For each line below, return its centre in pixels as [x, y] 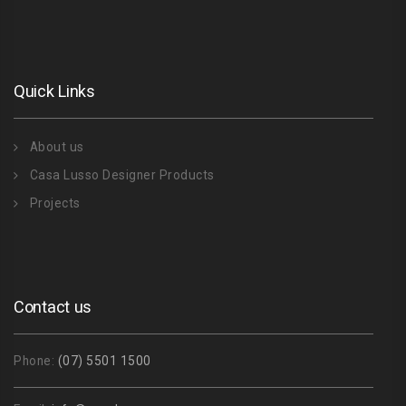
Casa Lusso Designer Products [122, 174]
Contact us [53, 306]
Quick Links [54, 91]
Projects [55, 203]
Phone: [36, 360]
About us [57, 146]
